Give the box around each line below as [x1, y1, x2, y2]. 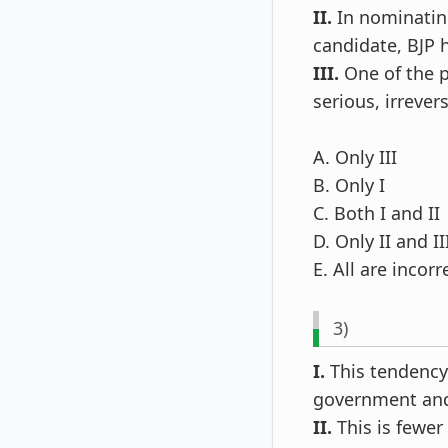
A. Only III [313, 145, 397, 170]
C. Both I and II [313, 201, 440, 226]
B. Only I [313, 173, 385, 198]
